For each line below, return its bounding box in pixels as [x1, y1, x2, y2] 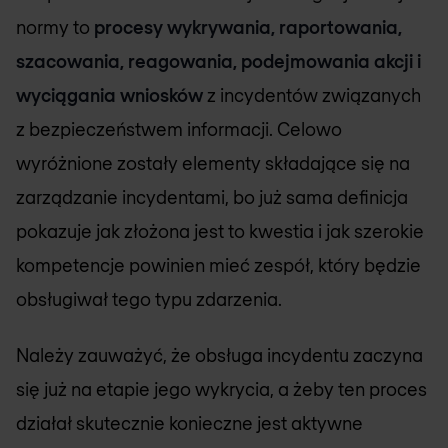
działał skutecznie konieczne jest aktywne [16, 412, 363, 434]
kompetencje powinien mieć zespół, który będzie [16, 253, 421, 276]
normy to [16, 15, 94, 38]
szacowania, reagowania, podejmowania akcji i [16, 49, 421, 72]
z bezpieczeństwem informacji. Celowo [16, 117, 342, 140]
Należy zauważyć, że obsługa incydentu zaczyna [16, 344, 423, 366]
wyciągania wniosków [16, 83, 203, 106]
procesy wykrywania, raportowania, [94, 15, 402, 38]
